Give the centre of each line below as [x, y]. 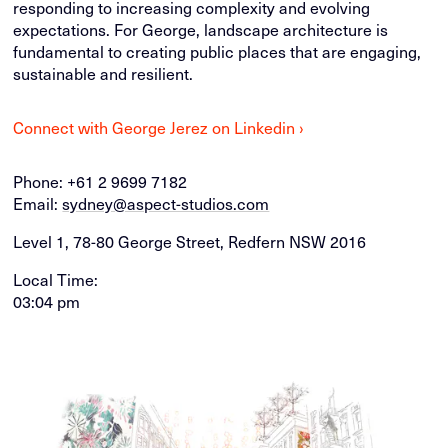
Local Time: [56, 280]
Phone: [40, 182]
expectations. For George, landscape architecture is [201, 30]
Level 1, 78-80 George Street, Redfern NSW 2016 [190, 242]
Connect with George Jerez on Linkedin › [159, 128]
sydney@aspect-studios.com [166, 204]
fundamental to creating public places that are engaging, [217, 52]
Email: [38, 204]
